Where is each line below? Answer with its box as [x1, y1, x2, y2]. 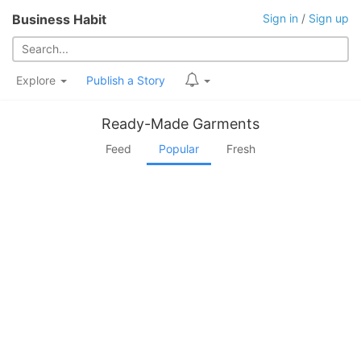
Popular [159, 142, 199, 156]
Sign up [309, 11, 349, 25]
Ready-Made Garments [102, 115, 259, 132]
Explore [16, 73, 59, 87]
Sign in [263, 11, 298, 25]
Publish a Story [86, 73, 165, 87]
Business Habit [12, 11, 106, 27]
